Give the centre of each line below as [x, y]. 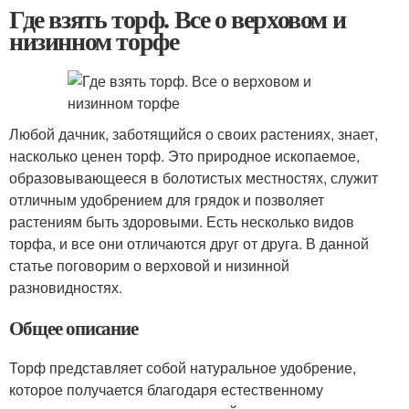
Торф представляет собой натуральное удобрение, [183, 367]
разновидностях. [66, 287]
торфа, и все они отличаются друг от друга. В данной [189, 243]
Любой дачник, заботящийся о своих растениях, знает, [194, 134]
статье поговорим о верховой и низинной [149, 265]
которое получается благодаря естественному [166, 389]
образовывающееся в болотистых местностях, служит [194, 178]
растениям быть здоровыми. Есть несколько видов [182, 221]
